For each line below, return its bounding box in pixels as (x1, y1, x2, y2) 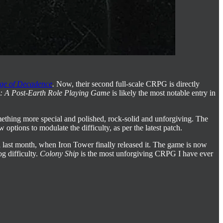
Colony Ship (40, 149, 79, 158)
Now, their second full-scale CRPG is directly (54, 79, 200, 88)
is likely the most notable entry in (110, 88, 216, 97)
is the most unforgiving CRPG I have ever (79, 149, 213, 158)
